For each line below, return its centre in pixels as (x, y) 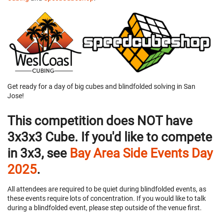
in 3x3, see (39, 153)
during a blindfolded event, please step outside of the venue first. (105, 207)
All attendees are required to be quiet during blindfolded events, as (107, 189)
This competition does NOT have (100, 121)
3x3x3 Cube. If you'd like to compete (110, 137)
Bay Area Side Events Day (141, 153)
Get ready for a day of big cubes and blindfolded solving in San (101, 87)
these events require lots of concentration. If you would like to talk (107, 198)
